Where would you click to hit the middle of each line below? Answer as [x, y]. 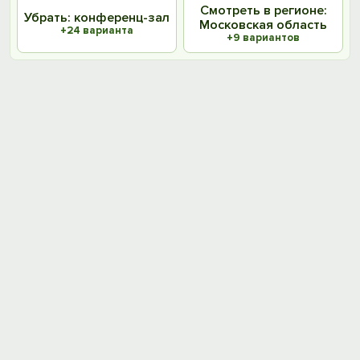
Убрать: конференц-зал [97, 18]
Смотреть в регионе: [263, 10]
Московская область [263, 25]
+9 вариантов [263, 38]
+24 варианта [97, 31]
